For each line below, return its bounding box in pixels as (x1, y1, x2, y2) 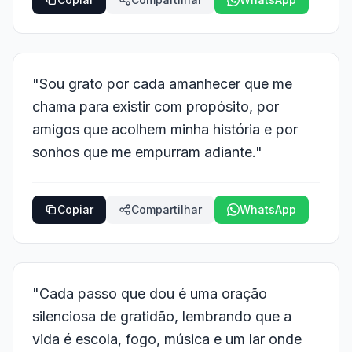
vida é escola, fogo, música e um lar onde (32, 331, 302, 347)
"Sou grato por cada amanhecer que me (32, 75, 292, 92)
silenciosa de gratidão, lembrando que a (32, 308, 291, 324)
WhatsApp (240, 203, 296, 216)
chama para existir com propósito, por (32, 98, 279, 115)
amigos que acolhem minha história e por (32, 121, 298, 137)
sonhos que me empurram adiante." (32, 144, 262, 160)
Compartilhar (131, 203, 202, 216)
